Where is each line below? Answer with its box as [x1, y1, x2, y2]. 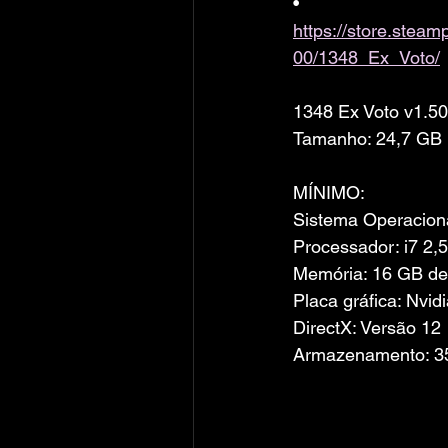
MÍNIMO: [293, 182, 365, 203]
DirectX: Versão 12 [293, 317, 441, 338]
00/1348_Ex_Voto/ [293, 47, 440, 68]
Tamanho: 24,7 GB [293, 128, 442, 149]
